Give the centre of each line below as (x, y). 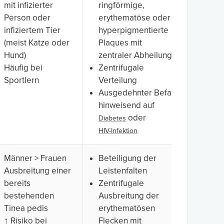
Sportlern (21, 80)
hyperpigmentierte (133, 30)
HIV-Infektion (118, 130)
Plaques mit (120, 42)
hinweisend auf (126, 105)
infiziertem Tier (32, 30)
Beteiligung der (127, 158)
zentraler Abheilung (135, 55)
